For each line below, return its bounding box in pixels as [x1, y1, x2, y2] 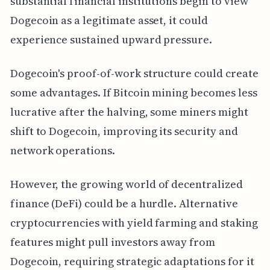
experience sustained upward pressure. [10, 32, 213, 48]
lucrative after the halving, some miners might [10, 104, 248, 120]
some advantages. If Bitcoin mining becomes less [10, 85, 257, 101]
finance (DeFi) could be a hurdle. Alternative [10, 196, 238, 212]
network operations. [10, 143, 115, 159]
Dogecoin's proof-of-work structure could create [10, 66, 259, 81]
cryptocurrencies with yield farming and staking [10, 215, 258, 231]
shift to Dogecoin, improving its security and [10, 124, 238, 139]
